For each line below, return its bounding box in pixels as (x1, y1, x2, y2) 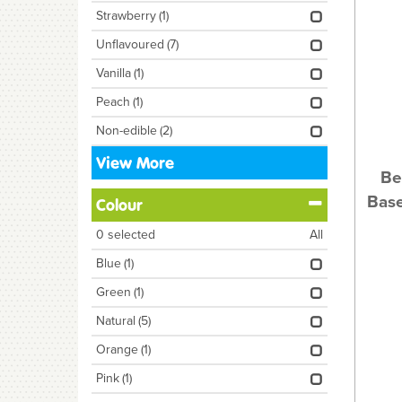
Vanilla (96, 64, 131, 83)
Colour (96, 195, 143, 215)
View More (96, 153, 174, 173)
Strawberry (96, 6, 156, 25)
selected (104, 225, 155, 244)
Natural (96, 311, 135, 330)
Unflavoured (96, 35, 164, 54)
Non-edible (96, 121, 157, 140)
